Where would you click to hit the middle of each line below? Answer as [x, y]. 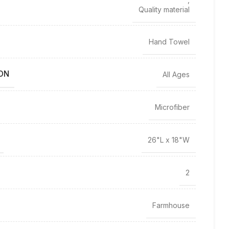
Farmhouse [171, 205]
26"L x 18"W [169, 140]
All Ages [176, 74]
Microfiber [172, 107]
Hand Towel [169, 41]
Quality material [164, 10]
